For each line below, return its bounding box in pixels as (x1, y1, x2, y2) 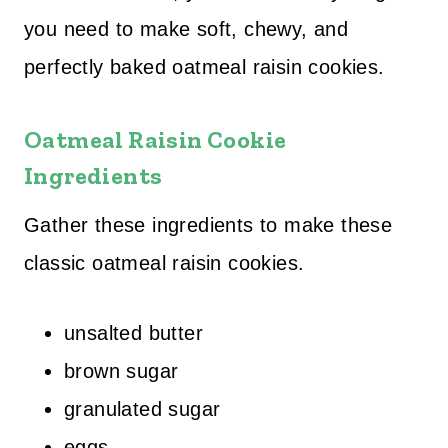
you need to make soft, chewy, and (24, 18, 349, 40)
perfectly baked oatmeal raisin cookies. (24, 56, 385, 78)
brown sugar (64, 360, 179, 382)
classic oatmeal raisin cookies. (24, 252, 305, 274)
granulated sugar (64, 398, 221, 420)
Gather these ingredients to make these (24, 214, 393, 236)
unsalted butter (64, 322, 203, 344)
